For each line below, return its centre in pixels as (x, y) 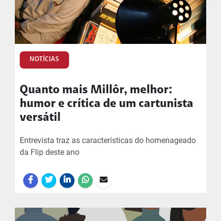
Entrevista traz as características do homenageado (108, 140)
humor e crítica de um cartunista (107, 104)
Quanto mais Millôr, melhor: (96, 90)
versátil (40, 118)
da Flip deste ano (50, 152)
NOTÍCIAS (44, 60)
